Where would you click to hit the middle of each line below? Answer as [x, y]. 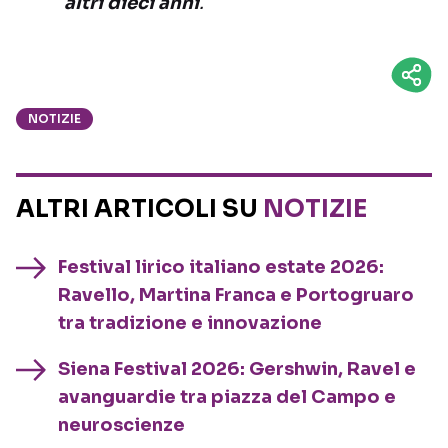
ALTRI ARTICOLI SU [139, 209]
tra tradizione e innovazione [190, 323]
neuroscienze [121, 425]
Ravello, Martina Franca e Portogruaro [236, 295]
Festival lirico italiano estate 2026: [221, 267]
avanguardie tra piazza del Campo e [227, 397]
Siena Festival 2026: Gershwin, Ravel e [237, 369]
